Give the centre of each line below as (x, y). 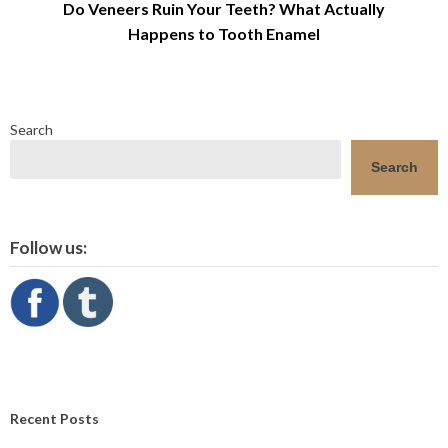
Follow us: (48, 247)
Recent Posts (54, 418)
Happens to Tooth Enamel (224, 33)
